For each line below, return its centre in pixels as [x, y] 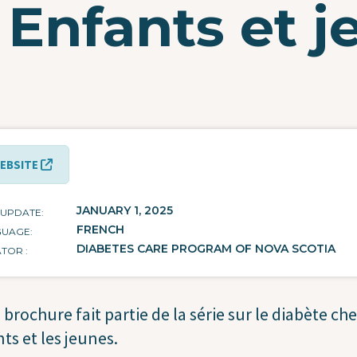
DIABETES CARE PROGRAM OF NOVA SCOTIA [206, 249]
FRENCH [100, 230]
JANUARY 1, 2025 [124, 211]
